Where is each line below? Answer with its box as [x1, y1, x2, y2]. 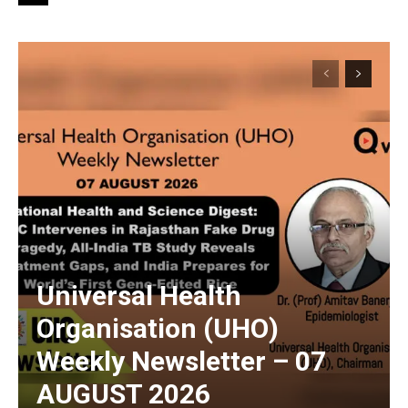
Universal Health [36, 279, 241, 311]
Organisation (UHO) [36, 311, 279, 344]
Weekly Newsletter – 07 [36, 344, 326, 377]
